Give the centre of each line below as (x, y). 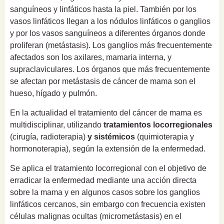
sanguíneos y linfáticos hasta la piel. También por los (103, 9)
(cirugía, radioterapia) (49, 136)
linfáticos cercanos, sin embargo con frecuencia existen (108, 204)
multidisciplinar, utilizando (56, 124)
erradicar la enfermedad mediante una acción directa (103, 180)
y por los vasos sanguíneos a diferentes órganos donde (108, 33)
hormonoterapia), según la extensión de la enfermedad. (108, 148)
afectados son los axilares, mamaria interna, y (91, 57)
